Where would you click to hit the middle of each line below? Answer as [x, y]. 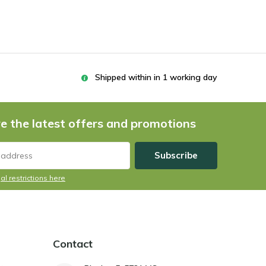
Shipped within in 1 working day [156, 77]
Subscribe [176, 155]
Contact [73, 244]
